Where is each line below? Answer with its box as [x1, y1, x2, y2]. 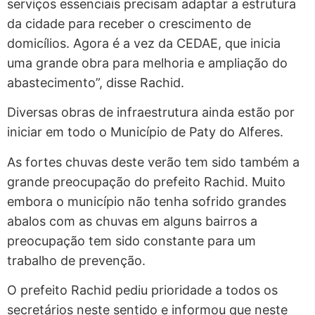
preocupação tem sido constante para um [7, 233, 256, 248]
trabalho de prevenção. [7, 252, 146, 268]
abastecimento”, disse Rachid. [7, 75, 184, 90]
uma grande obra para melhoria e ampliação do [7, 55, 288, 70]
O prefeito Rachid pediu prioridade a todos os [7, 282, 278, 297]
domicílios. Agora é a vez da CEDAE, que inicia [7, 35, 281, 51]
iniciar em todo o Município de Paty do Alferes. [7, 124, 283, 140]
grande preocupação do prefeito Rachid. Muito [7, 174, 285, 189]
